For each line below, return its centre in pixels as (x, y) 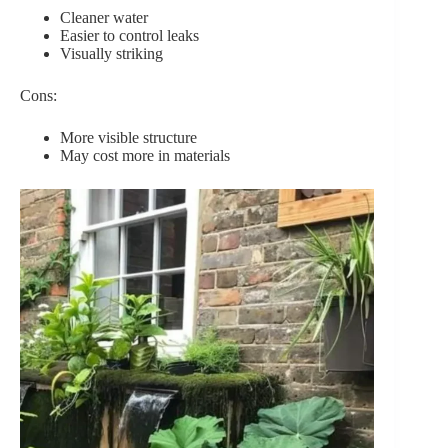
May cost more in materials (145, 155)
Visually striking (111, 53)
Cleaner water (104, 17)
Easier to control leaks (129, 35)
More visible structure (128, 137)
